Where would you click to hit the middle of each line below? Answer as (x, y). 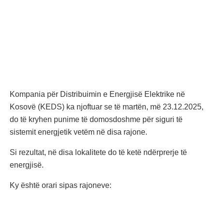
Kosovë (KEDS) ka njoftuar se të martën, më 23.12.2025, (107, 107)
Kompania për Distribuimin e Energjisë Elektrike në (97, 94)
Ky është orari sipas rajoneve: (61, 186)
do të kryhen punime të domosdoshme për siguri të (96, 120)
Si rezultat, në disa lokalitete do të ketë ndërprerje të (98, 153)
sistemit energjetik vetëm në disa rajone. (78, 132)
